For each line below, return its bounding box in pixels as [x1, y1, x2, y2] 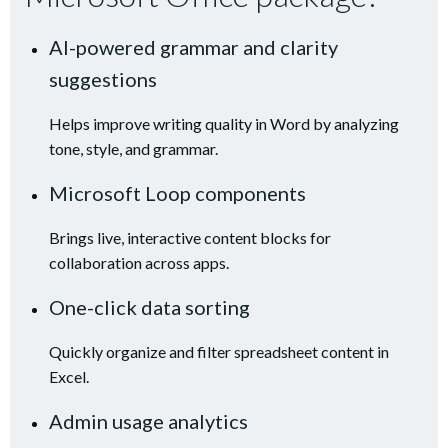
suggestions [49, 67, 157, 91]
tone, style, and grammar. [49, 139, 218, 158]
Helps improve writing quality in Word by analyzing [49, 114, 399, 133]
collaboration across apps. [49, 253, 229, 272]
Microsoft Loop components [49, 181, 306, 205]
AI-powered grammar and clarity [49, 35, 338, 59]
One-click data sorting [49, 295, 250, 319]
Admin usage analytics [49, 409, 248, 433]
